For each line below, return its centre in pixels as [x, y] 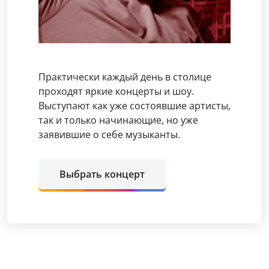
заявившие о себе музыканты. [109, 134]
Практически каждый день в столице [125, 77]
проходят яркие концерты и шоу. [116, 91]
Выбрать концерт [102, 174]
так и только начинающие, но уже [118, 120]
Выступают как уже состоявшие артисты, [134, 106]
